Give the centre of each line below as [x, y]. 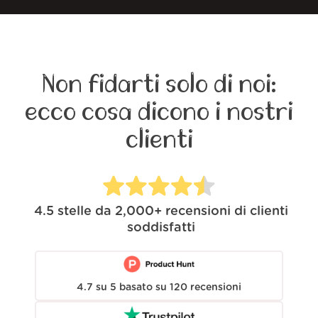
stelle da [84, 211]
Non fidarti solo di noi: [159, 84]
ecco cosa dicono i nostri [159, 112]
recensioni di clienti [226, 211]
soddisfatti [161, 227]
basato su [143, 287]
